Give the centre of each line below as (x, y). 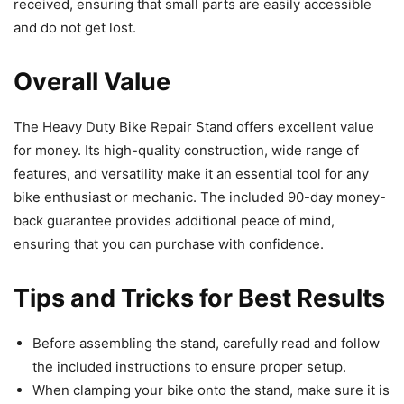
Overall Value (92, 81)
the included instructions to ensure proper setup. (189, 366)
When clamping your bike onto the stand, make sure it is (211, 390)
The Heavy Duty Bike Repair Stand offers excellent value (194, 126)
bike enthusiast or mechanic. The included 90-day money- (200, 197)
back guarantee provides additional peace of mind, (174, 220)
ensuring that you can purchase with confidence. (169, 243)
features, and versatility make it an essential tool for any (191, 173)
